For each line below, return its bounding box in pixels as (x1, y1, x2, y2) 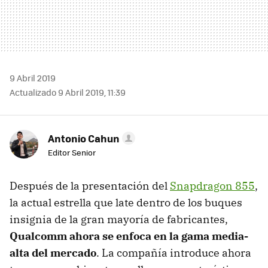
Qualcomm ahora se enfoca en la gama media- (10, 229, 248, 243)
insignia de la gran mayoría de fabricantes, (10, 212, 228, 226)
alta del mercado (10, 245, 96, 260)
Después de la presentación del (10, 178, 170, 193)
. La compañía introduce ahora (96, 245, 251, 260)
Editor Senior (48, 146, 96, 158)
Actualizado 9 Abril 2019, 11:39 (10, 86, 126, 98)
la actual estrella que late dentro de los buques (10, 195, 242, 209)
